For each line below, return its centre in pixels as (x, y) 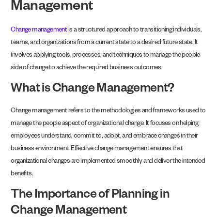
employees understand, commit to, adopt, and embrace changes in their (104, 137)
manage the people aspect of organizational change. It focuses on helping (105, 124)
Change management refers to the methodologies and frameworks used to (108, 112)
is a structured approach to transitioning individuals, (134, 31)
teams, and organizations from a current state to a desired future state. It (104, 43)
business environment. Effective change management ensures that (97, 150)
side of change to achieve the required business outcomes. (87, 68)
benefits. (22, 175)
